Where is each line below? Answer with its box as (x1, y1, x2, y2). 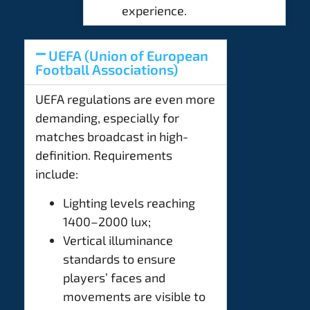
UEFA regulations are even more (35, 91, 215, 107)
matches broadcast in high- (35, 129, 188, 145)
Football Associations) (35, 61, 178, 78)
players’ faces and (63, 269, 165, 285)
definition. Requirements (35, 147, 172, 163)
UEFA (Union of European (48, 47, 209, 64)
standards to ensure (63, 250, 176, 266)
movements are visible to (63, 288, 206, 304)
